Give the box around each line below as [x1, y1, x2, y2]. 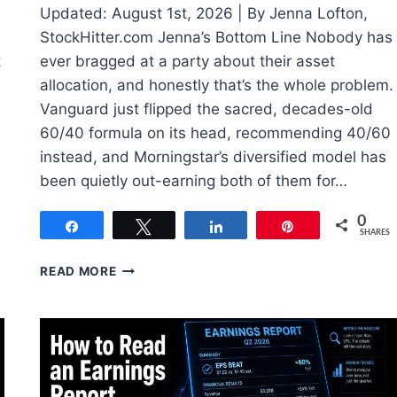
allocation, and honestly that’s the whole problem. [40, 76, 394, 95]
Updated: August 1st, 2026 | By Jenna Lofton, [40, 4, 369, 23]
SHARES [359, 229, 390, 237]
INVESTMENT [115, 334, 201, 349]
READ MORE [40, 264, 117, 279]
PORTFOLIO [115, 353, 192, 368]
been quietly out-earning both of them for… [40, 172, 348, 191]
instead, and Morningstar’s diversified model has [40, 148, 387, 167]
